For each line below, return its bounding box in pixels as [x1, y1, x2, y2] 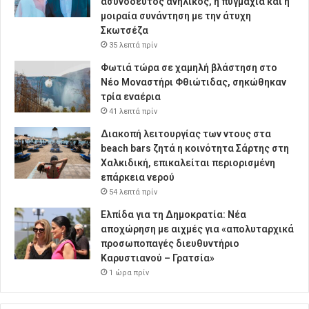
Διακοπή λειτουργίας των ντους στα [101, 128, 271, 140]
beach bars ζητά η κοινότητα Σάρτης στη [101, 143, 289, 154]
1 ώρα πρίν [109, 268, 149, 278]
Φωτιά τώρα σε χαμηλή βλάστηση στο [101, 62, 277, 74]
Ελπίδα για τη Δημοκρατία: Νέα [101, 209, 246, 221]
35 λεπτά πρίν [109, 41, 157, 50]
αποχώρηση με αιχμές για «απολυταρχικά [101, 223, 294, 235]
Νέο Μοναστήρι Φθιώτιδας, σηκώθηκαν [101, 77, 286, 88]
